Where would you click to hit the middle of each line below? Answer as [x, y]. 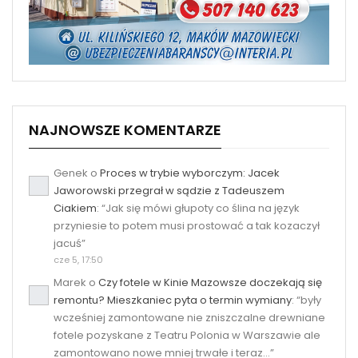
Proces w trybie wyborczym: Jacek [190, 173]
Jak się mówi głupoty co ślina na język [203, 208]
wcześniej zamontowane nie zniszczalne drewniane [189, 317]
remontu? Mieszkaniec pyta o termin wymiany [173, 300]
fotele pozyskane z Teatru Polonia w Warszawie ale [187, 335]
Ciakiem [75, 208]
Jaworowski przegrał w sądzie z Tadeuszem [169, 190]
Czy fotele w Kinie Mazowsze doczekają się [210, 282]
